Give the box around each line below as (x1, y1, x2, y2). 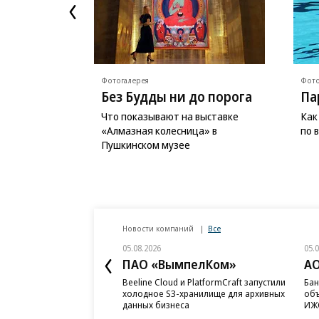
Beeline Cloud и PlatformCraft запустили (122, 275, 286, 288)
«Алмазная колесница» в (101, 122, 217, 137)
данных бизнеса (122, 298, 189, 311)
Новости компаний (122, 222, 196, 234)
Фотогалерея (101, 74, 149, 85)
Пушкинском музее (101, 137, 190, 152)
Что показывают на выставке (101, 108, 239, 123)
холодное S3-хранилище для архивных (122, 286, 285, 300)
